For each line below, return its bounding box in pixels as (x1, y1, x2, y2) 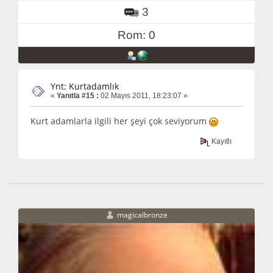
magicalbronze (117, 210, 168, 221)
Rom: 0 (118, 29, 155, 42)
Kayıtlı (210, 136, 232, 146)
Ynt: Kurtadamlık (51, 80, 119, 93)
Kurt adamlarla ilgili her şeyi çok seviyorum (30, 115, 209, 127)
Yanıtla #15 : (57, 91, 99, 101)
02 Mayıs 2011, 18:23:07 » (99, 91, 188, 101)
